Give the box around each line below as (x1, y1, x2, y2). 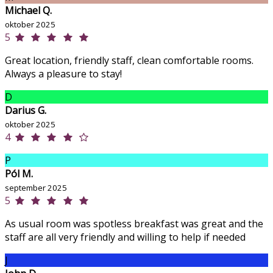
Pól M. (5, 167, 33, 181)
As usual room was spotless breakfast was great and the (5, 217, 263, 231)
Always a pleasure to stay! (5, 67, 122, 81)
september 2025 (5, 182, 67, 194)
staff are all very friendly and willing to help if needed (5, 230, 246, 244)
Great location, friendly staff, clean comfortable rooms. (5, 54, 253, 68)
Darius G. (5, 104, 46, 118)
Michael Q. (5, 4, 52, 18)
